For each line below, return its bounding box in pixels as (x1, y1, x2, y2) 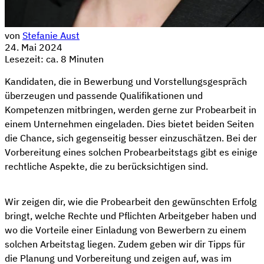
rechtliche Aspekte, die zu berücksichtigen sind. (5, 160, 208, 172)
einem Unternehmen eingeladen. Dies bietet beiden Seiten (5, 117, 254, 130)
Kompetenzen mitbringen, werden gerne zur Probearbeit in (5, 103, 256, 115)
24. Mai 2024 (5, 41, 62, 53)
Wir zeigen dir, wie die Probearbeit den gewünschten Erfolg (5, 195, 257, 207)
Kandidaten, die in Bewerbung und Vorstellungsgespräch (5, 75, 247, 87)
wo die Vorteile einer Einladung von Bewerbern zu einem (5, 223, 246, 236)
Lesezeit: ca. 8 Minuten (5, 52, 104, 65)
